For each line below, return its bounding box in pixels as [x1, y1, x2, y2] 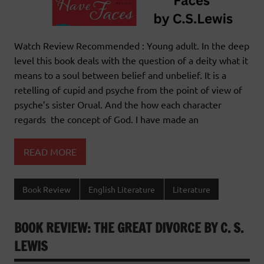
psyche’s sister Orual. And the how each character [14, 98, 222, 111]
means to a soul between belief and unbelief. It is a [14, 69, 226, 81]
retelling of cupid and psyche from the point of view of [14, 84, 242, 96]
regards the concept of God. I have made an [14, 113, 199, 126]
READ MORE [24, 145, 77, 157]
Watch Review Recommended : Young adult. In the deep [14, 39, 249, 52]
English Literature [88, 184, 156, 195]
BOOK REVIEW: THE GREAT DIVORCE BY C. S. [14, 218, 243, 237]
